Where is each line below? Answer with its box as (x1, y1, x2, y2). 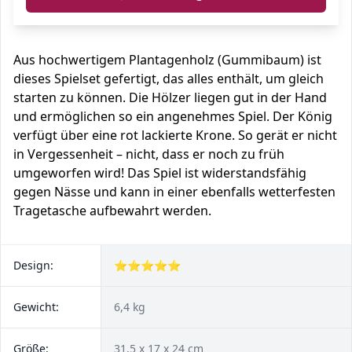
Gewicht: (13, 299, 59, 314)
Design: (13, 258, 53, 273)
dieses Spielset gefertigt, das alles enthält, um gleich (13, 70, 324, 87)
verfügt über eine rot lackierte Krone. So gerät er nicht (13, 126, 337, 144)
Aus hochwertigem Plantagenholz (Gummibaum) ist (13, 51, 321, 68)
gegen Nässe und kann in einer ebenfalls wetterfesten (13, 183, 335, 200)
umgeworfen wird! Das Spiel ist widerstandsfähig (13, 164, 306, 181)
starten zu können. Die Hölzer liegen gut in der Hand (13, 89, 327, 106)
